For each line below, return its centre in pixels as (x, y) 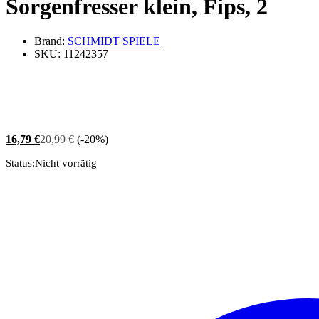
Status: (20, 163)
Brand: (51, 41)
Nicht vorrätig (66, 163)
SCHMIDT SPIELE (114, 41)
